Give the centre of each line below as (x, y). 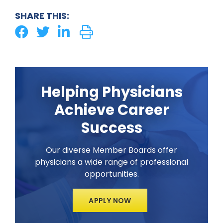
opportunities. (111, 174)
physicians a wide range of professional (111, 162)
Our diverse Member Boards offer (111, 150)
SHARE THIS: (42, 16)
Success (111, 128)
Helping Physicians (111, 92)
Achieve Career (111, 110)
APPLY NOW (110, 201)
